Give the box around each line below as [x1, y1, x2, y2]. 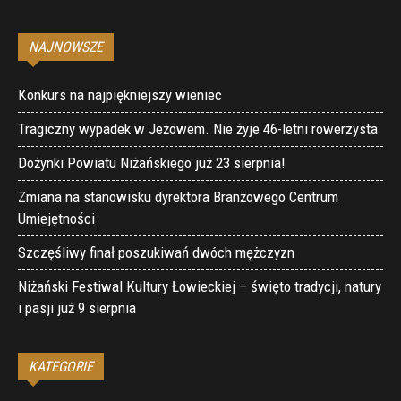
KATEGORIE [29, 357, 93, 375]
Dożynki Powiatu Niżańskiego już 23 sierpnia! [18, 153, 286, 172]
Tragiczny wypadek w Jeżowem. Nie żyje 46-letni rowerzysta [18, 119, 378, 138]
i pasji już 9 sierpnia [18, 298, 136, 317]
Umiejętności [18, 209, 95, 227]
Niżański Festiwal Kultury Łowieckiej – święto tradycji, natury [18, 277, 381, 295]
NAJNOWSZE [29, 38, 103, 55]
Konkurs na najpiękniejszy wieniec [18, 85, 222, 104]
